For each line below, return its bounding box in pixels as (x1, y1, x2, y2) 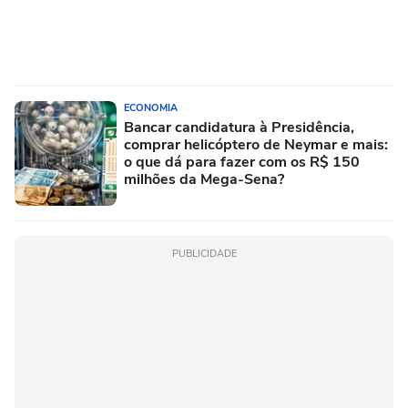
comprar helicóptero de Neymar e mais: (124, 134, 388, 155)
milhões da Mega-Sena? (124, 168, 284, 189)
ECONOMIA (124, 100, 178, 115)
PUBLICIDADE (171, 246, 237, 260)
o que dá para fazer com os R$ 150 (124, 151, 360, 172)
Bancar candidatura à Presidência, (124, 117, 354, 138)
